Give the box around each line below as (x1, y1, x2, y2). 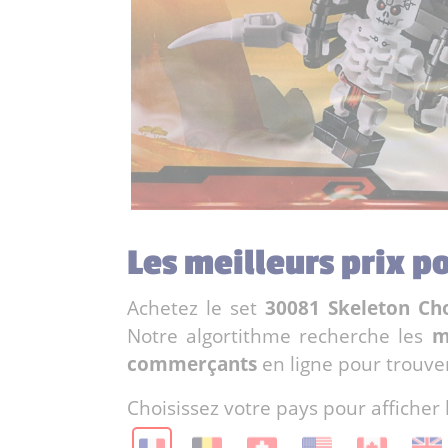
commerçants (127, 350, 257, 378)
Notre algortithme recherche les (127, 322, 432, 350)
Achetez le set (127, 294, 266, 322)
